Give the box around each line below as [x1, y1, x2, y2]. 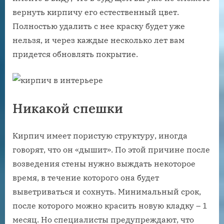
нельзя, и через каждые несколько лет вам [12, 35, 184, 45]
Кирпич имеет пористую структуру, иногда [12, 130, 187, 141]
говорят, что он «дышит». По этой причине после [12, 144, 210, 155]
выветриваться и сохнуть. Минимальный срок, [12, 186, 201, 197]
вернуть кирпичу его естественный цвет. [12, 7, 179, 17]
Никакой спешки [12, 100, 123, 117]
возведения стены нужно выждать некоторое [12, 158, 195, 169]
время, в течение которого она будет [12, 172, 159, 183]
